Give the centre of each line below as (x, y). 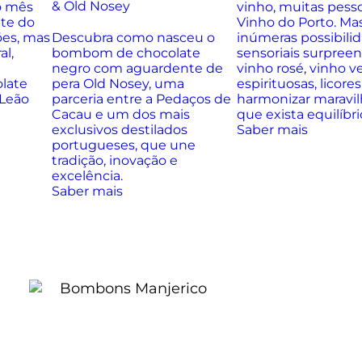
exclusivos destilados (119, 130)
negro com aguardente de (137, 68)
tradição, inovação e (114, 160)
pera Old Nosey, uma (118, 84)
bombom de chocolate (126, 53)
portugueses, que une (123, 145)
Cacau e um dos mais (120, 114)
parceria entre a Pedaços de (141, 99)
